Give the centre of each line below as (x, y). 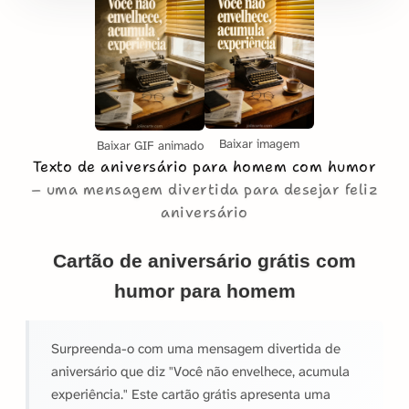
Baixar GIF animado (150, 145)
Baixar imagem (259, 144)
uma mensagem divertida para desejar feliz (212, 189)
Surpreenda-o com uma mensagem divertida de (196, 348)
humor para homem (204, 290)
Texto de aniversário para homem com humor (204, 166)
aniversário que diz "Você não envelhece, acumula (200, 371)
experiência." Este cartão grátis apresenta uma (191, 394)
